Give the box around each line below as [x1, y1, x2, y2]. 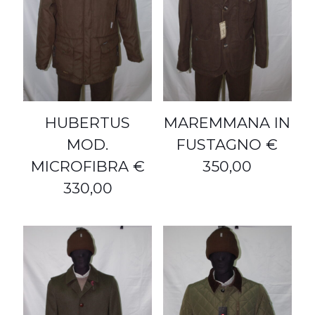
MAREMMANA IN [164, 113, 291, 131]
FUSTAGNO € [176, 135, 278, 153]
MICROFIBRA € [30, 157, 145, 175]
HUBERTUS [45, 113, 131, 131]
